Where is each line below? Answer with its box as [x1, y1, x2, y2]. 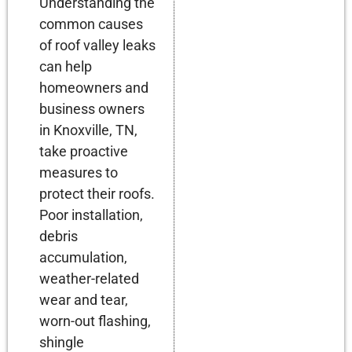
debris [39, 227, 78, 244]
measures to [39, 163, 118, 181]
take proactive [39, 142, 128, 159]
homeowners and [39, 79, 148, 96]
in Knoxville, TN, [39, 121, 137, 138]
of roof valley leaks [39, 36, 156, 53]
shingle [39, 333, 84, 350]
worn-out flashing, [39, 312, 151, 329]
